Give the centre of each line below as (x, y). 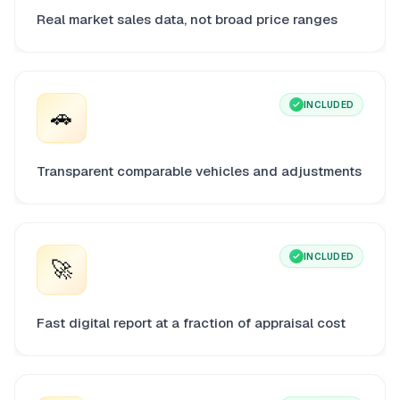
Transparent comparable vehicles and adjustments (199, 171)
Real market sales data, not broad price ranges (187, 20)
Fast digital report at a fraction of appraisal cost (191, 323)
